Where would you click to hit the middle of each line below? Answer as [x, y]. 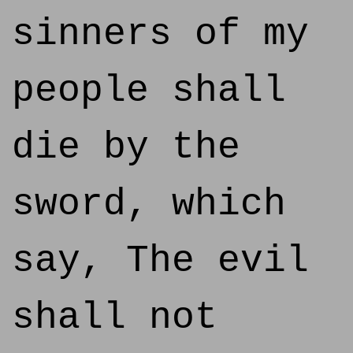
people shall [149, 91]
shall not [115, 318]
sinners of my [160, 34]
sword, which [149, 204]
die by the [126, 147]
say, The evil [160, 261]
